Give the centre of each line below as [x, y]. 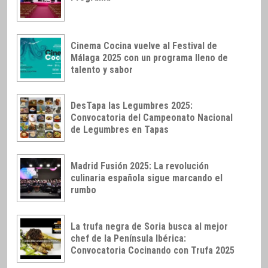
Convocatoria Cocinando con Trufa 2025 [153, 250]
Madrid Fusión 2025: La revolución [140, 166]
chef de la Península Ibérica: [128, 238]
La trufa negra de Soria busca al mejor [149, 226]
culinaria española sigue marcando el [147, 178]
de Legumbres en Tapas [120, 130]
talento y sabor [102, 69]
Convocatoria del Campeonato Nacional [152, 118]
